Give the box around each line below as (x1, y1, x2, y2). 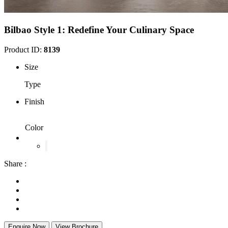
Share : (4, 159, 26, 168)
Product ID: (4, 45, 44, 54)
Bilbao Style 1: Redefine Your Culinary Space (4, 24, 194, 35)
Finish (24, 97, 44, 106)
